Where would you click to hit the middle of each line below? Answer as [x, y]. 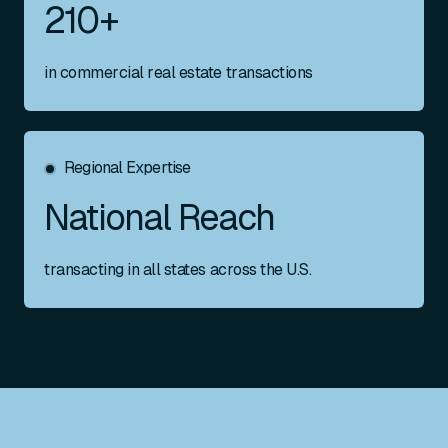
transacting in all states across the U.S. [178, 269]
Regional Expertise [127, 167]
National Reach [159, 217]
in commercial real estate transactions [178, 72]
